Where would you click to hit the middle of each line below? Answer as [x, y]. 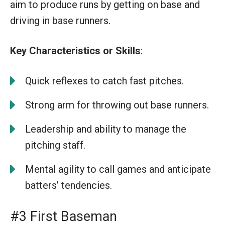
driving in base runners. [60, 20]
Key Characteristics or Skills [75, 50]
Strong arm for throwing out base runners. [117, 105]
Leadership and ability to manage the [106, 129]
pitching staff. [55, 145]
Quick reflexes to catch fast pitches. [104, 81]
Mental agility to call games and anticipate [118, 169]
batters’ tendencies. [69, 185]
